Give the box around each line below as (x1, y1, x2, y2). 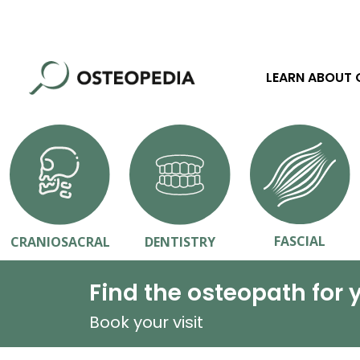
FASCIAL (274, 231, 326, 250)
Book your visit (88, 310, 203, 333)
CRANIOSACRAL (10, 233, 110, 252)
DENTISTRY (145, 233, 215, 252)
